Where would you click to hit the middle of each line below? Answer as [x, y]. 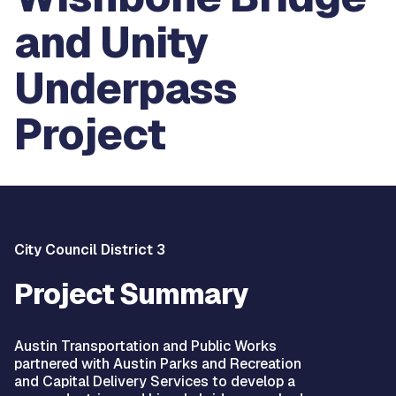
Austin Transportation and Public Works [145, 346]
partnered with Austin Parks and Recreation [158, 364]
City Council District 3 [90, 250]
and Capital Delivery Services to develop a [155, 381]
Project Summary [131, 294]
